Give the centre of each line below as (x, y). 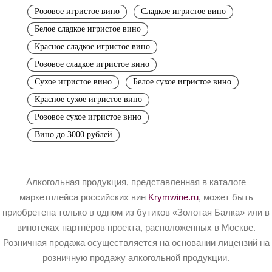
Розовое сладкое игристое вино (92, 64)
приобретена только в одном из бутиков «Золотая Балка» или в (136, 212)
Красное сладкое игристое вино (92, 46)
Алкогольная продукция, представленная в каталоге (136, 182)
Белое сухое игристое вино (182, 81)
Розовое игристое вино (77, 11)
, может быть (226, 197)
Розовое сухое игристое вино (88, 117)
